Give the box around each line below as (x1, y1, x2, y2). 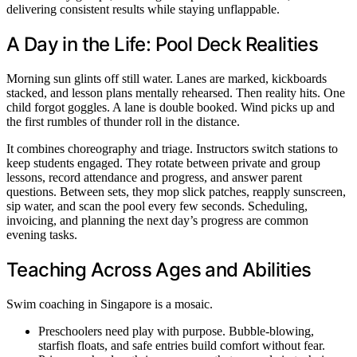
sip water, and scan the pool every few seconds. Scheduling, (6, 199, 308, 214)
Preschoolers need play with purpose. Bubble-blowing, (38, 324, 314, 339)
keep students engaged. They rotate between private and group (6, 156, 320, 171)
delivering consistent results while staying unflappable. (6, 2, 280, 17)
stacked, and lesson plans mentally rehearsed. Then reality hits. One (6, 86, 345, 100)
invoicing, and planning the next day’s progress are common (6, 214, 308, 228)
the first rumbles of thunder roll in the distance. (6, 115, 240, 129)
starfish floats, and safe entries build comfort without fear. (38, 339, 325, 353)
